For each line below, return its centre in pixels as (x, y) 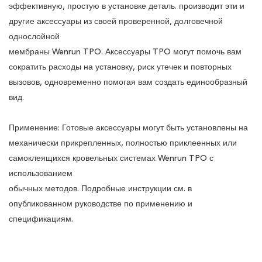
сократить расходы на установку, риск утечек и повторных (120, 67)
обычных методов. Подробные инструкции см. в (100, 189)
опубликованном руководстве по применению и (101, 204)
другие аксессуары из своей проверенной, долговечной (116, 21)
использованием (42, 173)
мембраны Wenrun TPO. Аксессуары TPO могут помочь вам (125, 52)
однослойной (35, 37)
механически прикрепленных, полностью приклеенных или (123, 143)
